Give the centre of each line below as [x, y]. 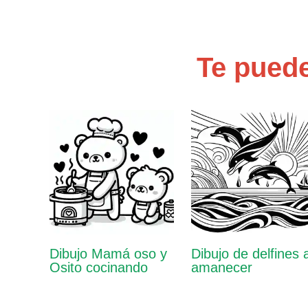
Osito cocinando [99, 268]
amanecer [222, 268]
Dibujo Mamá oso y [108, 254]
